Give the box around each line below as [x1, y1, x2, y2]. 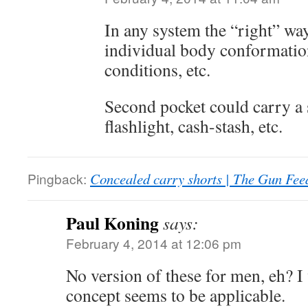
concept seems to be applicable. [66, 283, 285, 307]
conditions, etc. [104, 58, 210, 81]
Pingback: [27, 169, 90, 188]
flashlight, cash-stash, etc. [104, 114, 283, 137]
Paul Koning [66, 210, 159, 236]
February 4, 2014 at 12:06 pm [66, 234, 241, 252]
